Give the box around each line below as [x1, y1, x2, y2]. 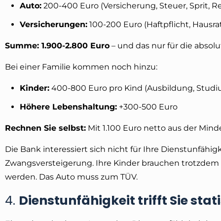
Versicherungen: [20, 19, 87, 29]
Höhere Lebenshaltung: [20, 102, 117, 111]
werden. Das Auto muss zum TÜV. [5, 172, 138, 182]
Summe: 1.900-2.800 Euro [5, 40, 110, 50]
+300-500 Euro [117, 102, 178, 111]
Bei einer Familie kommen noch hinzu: [5, 62, 157, 72]
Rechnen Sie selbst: [5, 123, 86, 133]
